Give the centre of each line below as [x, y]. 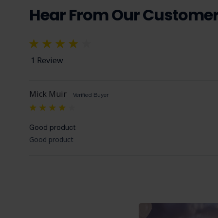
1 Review [47, 60]
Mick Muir [48, 94]
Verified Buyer [90, 95]
